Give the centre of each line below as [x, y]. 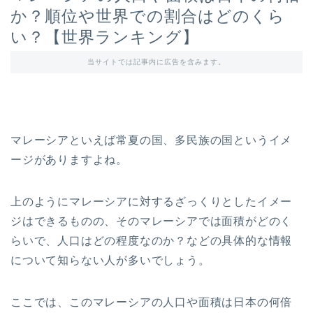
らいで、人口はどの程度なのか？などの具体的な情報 [152, 241]
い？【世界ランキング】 [105, 37]
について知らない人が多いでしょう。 [110, 261]
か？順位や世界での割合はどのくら [148, 16]
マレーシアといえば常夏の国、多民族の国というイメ [152, 140]
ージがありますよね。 [70, 160]
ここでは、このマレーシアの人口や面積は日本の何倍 [152, 303]
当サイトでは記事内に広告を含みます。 [156, 62]
